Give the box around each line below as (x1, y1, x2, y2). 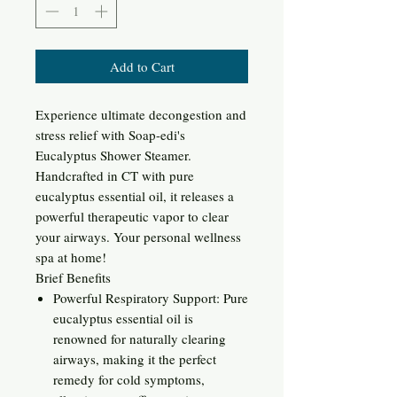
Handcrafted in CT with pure (35, 166, 194, 184)
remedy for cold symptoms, (53, 370, 205, 388)
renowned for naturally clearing (53, 329, 226, 347)
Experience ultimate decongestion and (35, 105, 246, 123)
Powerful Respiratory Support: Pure (53, 288, 248, 307)
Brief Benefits (35, 268, 111, 286)
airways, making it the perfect (53, 349, 216, 368)
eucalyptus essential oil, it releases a (35, 186, 234, 205)
